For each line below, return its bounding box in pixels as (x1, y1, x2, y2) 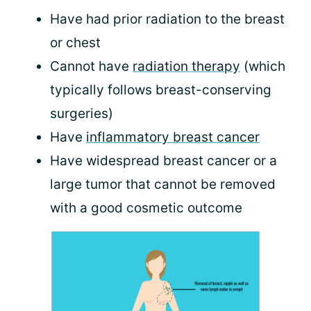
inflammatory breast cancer (86, 128, 260, 145)
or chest (50, 34, 101, 51)
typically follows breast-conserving (50, 81, 271, 98)
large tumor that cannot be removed (50, 176, 276, 192)
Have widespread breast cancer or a (50, 152, 277, 169)
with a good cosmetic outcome (50, 199, 242, 216)
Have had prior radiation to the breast (50, 10, 285, 27)
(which (240, 58, 285, 74)
